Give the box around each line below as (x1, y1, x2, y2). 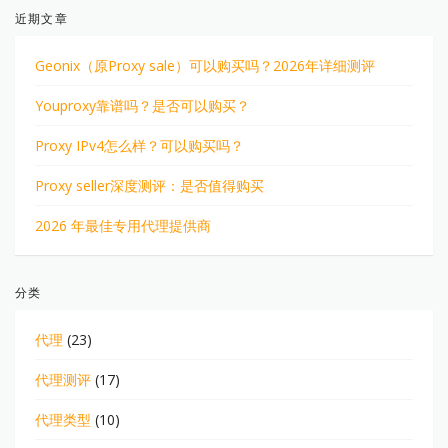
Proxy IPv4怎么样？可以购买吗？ (35, 136, 244, 156)
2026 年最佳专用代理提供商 (35, 216, 211, 236)
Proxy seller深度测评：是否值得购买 (35, 176, 264, 196)
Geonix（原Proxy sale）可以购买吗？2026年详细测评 (35, 56, 375, 76)
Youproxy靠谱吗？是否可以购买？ (35, 96, 250, 116)
